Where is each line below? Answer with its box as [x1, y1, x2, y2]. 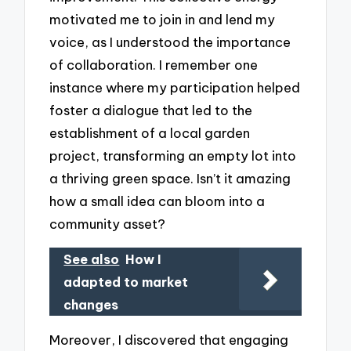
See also [63, 251, 120, 267]
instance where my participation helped [49, 79, 301, 96]
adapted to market [63, 273, 189, 290]
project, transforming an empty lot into [49, 147, 297, 165]
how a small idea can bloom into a [49, 193, 266, 210]
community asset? [49, 215, 166, 233]
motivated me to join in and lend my [49, 11, 276, 28]
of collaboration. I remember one [49, 56, 259, 74]
